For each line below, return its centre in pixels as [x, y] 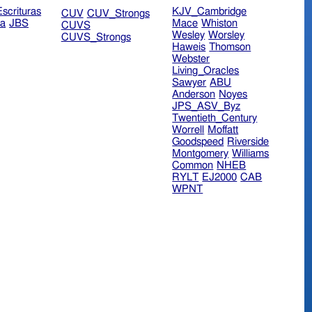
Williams [251, 154]
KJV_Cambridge [210, 12]
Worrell [188, 130]
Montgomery [201, 154]
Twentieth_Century [215, 118]
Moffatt [223, 130]
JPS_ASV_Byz [206, 107]
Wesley [189, 36]
